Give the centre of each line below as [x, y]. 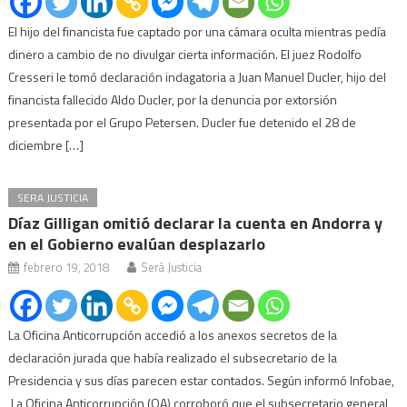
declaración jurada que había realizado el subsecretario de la [173, 357]
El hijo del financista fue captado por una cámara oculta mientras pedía [198, 31]
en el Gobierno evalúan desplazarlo [137, 243]
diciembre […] [46, 144]
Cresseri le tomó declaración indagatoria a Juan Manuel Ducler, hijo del [198, 76]
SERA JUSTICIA [53, 197]
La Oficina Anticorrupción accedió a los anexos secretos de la [173, 334]
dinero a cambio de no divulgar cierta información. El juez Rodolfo [185, 54]
